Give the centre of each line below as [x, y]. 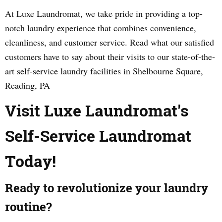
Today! [30, 161]
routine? [28, 207]
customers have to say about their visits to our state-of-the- [110, 56]
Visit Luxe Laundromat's [97, 110]
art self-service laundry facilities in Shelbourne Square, [104, 71]
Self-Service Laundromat [98, 136]
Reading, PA [28, 85]
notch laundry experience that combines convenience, [101, 28]
